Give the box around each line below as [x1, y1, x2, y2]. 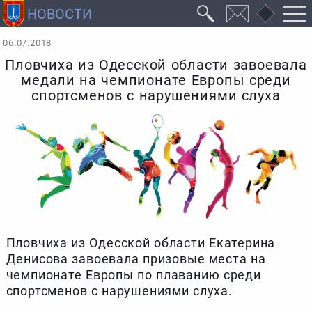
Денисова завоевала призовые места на [6, 251, 266, 267]
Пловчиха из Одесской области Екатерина [6, 235, 276, 251]
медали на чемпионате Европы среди [21, 72, 291, 89]
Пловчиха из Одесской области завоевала [5, 57, 307, 74]
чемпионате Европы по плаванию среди [6, 267, 261, 283]
